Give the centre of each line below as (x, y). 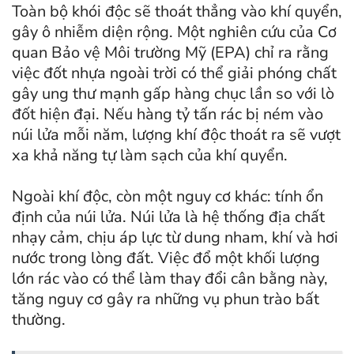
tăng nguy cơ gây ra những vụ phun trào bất (166, 299)
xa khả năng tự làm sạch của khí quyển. (150, 156)
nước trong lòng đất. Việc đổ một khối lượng (166, 258)
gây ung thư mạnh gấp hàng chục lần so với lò (173, 94)
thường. (39, 320)
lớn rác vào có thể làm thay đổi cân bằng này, (170, 279)
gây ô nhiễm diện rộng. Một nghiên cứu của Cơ (174, 32)
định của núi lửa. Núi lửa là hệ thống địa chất (168, 217)
